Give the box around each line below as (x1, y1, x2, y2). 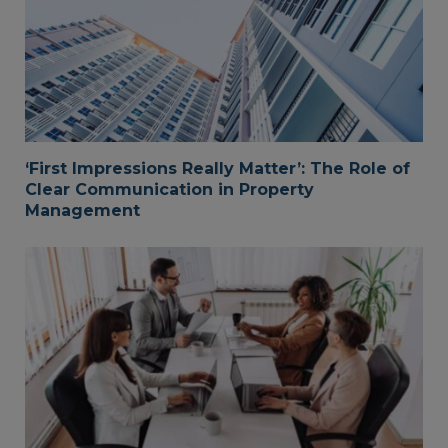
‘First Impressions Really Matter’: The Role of (25, 159, 410, 179)
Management (25, 201, 140, 221)
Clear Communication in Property (25, 180, 314, 200)
